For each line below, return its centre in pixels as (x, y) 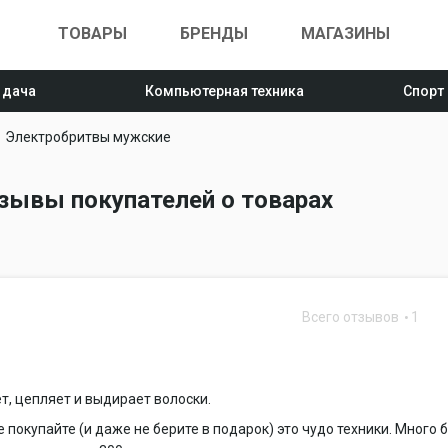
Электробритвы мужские (88, 137)
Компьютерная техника (224, 91)
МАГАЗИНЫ (345, 33)
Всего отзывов (352, 317)
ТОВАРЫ (92, 33)
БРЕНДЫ (214, 33)
